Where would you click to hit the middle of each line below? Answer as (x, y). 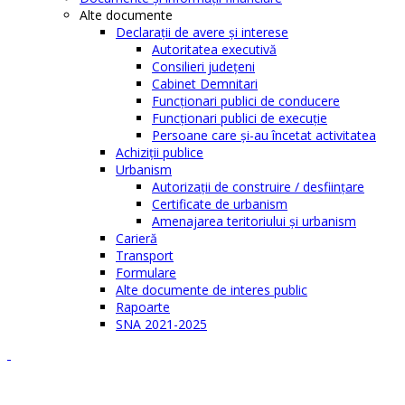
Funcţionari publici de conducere (246, 100)
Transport (145, 255)
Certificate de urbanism (220, 203)
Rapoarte (143, 306)
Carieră (137, 238)
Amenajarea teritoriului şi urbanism (254, 221)
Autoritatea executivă (214, 49)
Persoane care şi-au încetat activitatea (264, 135)
